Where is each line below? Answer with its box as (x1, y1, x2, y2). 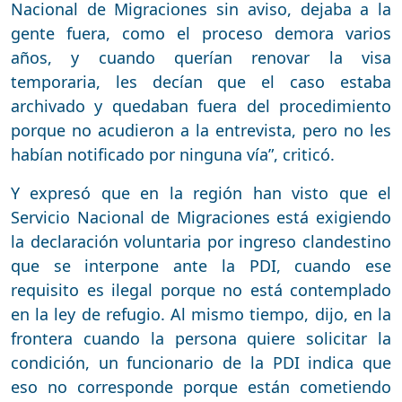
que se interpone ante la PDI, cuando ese (11, 254, 391, 276)
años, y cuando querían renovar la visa (11, 46, 391, 68)
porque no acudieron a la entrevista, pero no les (11, 118, 391, 141)
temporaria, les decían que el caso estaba (11, 70, 391, 92)
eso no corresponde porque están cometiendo (11, 375, 391, 398)
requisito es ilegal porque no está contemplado (11, 278, 391, 301)
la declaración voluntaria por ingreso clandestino (11, 230, 391, 252)
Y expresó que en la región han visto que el (11, 181, 391, 204)
